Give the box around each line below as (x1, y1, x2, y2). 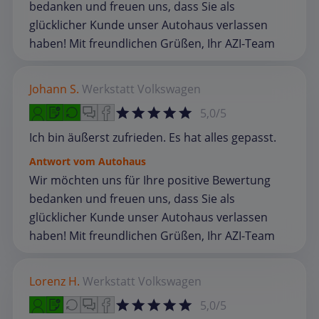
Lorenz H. (29, 273, 80, 289)
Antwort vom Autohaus (29, 154, 146, 168)
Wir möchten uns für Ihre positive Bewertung (29, 172, 271, 188)
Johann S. (29, 80, 79, 97)
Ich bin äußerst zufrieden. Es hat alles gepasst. (29, 129, 276, 145)
